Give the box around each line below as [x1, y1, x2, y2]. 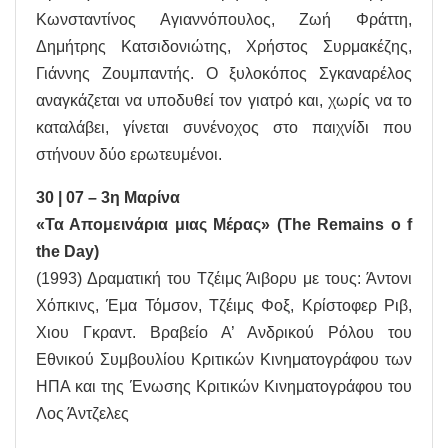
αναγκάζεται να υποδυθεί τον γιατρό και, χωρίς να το [36, 92, 412, 110]
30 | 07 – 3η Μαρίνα [36, 189, 180, 207]
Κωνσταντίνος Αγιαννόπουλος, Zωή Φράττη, [36, 11, 412, 29]
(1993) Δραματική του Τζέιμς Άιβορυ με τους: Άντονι [36, 270, 412, 288]
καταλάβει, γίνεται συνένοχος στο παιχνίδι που [36, 119, 412, 137]
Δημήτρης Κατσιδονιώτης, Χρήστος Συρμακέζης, [36, 38, 412, 56]
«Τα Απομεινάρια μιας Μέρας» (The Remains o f [36, 216, 412, 234]
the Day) [36, 243, 99, 261]
